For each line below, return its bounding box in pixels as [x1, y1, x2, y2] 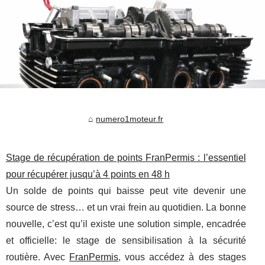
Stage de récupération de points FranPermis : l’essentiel [6, 153, 246, 163]
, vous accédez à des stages [118, 252, 246, 263]
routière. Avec [6, 252, 70, 263]
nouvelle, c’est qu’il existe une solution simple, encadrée [6, 219, 246, 230]
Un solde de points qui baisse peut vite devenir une [6, 186, 246, 196]
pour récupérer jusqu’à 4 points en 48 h [6, 169, 170, 180]
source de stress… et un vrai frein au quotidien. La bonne [6, 202, 246, 213]
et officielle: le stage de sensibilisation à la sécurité [6, 235, 246, 246]
